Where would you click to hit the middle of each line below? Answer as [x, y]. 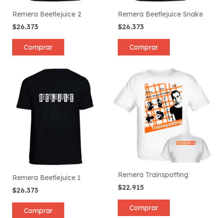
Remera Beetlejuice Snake [160, 14]
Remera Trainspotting [153, 175]
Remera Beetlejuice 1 [46, 178]
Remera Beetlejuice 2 [47, 14]
